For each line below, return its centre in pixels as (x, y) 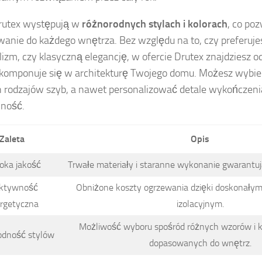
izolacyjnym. (200, 204)
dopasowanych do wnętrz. (200, 243)
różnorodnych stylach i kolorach (155, 24)
